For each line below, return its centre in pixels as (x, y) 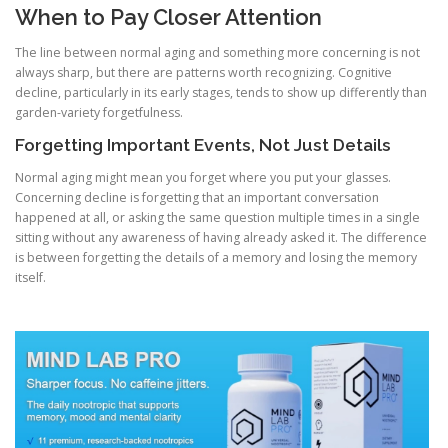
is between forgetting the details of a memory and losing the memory (216, 258)
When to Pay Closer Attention (168, 16)
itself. (30, 278)
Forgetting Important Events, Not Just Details (203, 145)
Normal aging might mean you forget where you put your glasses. (203, 178)
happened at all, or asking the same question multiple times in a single (217, 218)
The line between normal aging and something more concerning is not (217, 53)
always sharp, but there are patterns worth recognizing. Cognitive (203, 73)
